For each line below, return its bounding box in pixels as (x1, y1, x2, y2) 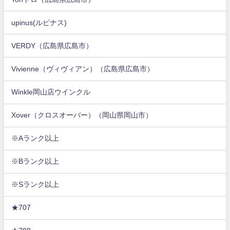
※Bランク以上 (11, 158, 60, 165)
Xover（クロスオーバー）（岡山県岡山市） (11, 111, 153, 119)
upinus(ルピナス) (11, 18, 67, 26)
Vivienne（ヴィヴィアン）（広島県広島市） (11, 65, 155, 72)
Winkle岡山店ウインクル (11, 88, 91, 96)
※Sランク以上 (11, 181, 60, 188)
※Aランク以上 (11, 135, 60, 142)
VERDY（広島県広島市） (11, 42, 93, 49)
